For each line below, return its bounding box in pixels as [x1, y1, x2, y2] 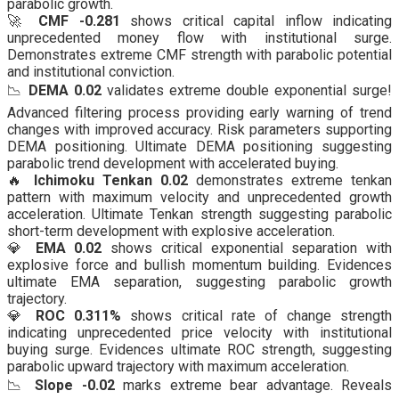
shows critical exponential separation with [102, 240, 392, 257]
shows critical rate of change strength [121, 307, 393, 325]
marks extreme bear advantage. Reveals [114, 377, 392, 395]
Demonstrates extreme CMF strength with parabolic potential [7, 46, 392, 64]
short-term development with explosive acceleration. [7, 223, 335, 240]
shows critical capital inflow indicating [119, 12, 392, 30]
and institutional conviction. [7, 63, 175, 81]
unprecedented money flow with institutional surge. [7, 29, 392, 47]
